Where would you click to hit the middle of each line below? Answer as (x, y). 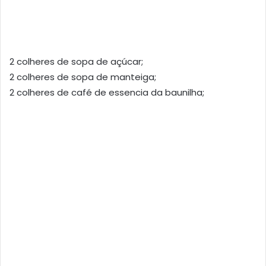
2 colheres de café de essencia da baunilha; (107, 93)
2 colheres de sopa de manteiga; (83, 77)
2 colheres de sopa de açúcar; (76, 62)
